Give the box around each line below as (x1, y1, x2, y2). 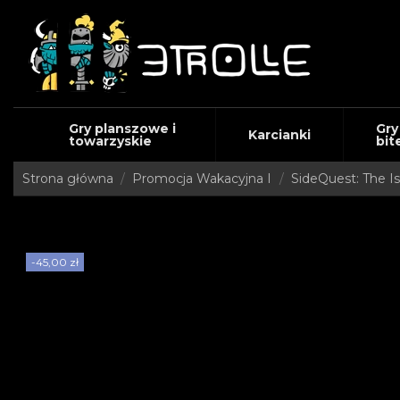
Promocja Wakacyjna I (132, 171, 272, 187)
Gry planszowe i (68, 121, 176, 137)
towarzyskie (68, 133, 152, 149)
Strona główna (22, 171, 113, 187)
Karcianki (247, 127, 311, 143)
